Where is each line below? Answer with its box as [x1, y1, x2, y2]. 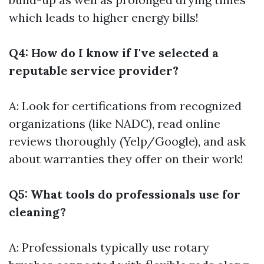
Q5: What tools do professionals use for [9, 187, 240, 202]
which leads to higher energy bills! [9, 10, 199, 25]
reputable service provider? [9, 63, 179, 78]
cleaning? [9, 204, 66, 219]
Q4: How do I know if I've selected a [9, 45, 219, 60]
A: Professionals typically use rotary [9, 240, 209, 255]
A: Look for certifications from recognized [9, 98, 242, 113]
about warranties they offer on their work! [9, 151, 243, 166]
